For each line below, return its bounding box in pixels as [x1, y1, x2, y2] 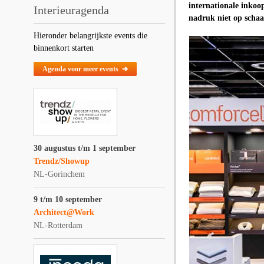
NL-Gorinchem [34, 170, 85, 179]
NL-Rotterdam [34, 221, 82, 230]
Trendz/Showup [34, 157, 90, 166]
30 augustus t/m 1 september [34, 144, 136, 153]
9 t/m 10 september [34, 195, 102, 204]
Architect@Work [34, 208, 94, 217]
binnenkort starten [34, 44, 94, 52]
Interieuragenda [34, 4, 109, 16]
